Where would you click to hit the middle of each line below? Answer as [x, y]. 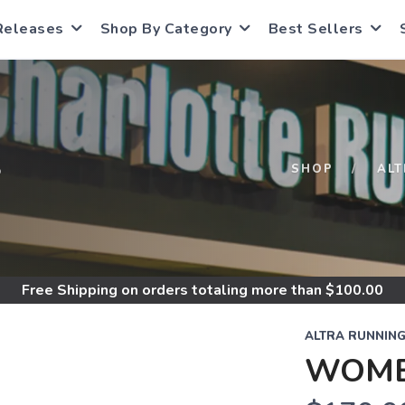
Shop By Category [166, 29]
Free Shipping [70, 290]
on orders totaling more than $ [226, 290]
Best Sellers [316, 29]
